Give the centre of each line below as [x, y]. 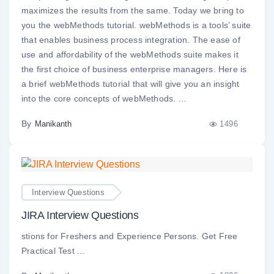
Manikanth [53, 124]
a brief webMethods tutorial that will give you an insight [131, 84]
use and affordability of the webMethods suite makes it [130, 55]
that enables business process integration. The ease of [131, 40]
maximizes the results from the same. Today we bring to [133, 11]
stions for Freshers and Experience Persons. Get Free [130, 236]
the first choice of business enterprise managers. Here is [134, 69]
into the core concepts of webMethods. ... [104, 99]
